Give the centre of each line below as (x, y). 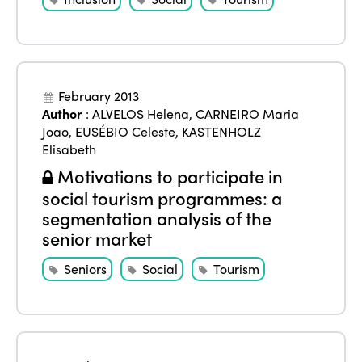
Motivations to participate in (168, 177)
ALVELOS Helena (141, 114)
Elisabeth (69, 149)
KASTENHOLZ (222, 132)
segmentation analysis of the (157, 219)
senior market (97, 239)
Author (63, 114)
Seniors (86, 269)
